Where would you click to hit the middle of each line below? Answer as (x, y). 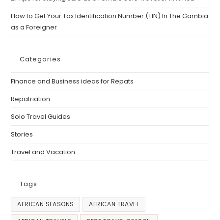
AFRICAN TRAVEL (114, 204)
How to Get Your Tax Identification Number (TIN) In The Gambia (110, 16)
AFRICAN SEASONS (46, 204)
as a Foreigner (34, 27)
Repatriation (31, 99)
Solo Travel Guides (41, 116)
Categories (41, 59)
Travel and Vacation (43, 152)
